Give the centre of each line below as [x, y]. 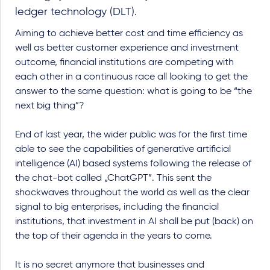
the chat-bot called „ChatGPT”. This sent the [113, 178]
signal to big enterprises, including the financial [117, 207]
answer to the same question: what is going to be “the [133, 91]
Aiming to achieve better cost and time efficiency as [129, 33]
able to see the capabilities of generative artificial [123, 149]
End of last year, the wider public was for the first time [131, 135]
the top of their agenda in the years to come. [114, 236]
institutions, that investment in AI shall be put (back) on [134, 221]
